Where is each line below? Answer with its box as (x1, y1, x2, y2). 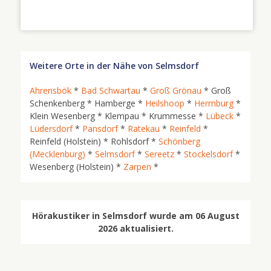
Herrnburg (194, 97, 233, 109)
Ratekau (128, 123, 160, 134)
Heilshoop (145, 97, 184, 109)
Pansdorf (82, 123, 118, 134)
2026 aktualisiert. (97, 223, 174, 234)
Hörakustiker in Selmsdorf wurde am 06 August (31, 210, 240, 221)
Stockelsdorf (184, 148, 233, 160)
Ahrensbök (30, 85, 71, 96)
